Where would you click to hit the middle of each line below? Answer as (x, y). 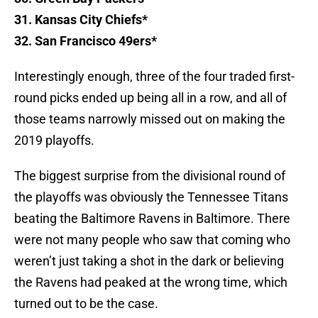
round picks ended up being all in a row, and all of (150, 98)
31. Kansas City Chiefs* (81, 20)
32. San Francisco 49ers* (86, 41)
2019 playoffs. (54, 141)
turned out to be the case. (86, 304)
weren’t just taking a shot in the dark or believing (149, 261)
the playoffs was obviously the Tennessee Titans (151, 197)
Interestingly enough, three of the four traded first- (154, 77)
